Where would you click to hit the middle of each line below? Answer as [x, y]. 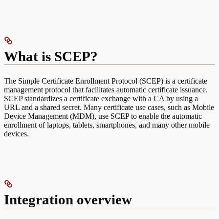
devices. [16, 133]
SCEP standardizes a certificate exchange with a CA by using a [101, 98]
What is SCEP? [51, 56]
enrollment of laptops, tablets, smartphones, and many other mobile [107, 125]
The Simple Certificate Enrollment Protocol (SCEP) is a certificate [106, 81]
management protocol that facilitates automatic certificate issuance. [106, 89]
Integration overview [68, 199]
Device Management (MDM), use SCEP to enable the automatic [103, 116]
